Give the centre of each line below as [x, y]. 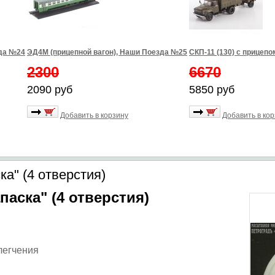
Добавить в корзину [94, 115]
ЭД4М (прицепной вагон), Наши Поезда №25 [107, 52]
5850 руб [212, 90]
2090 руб [50, 90]
